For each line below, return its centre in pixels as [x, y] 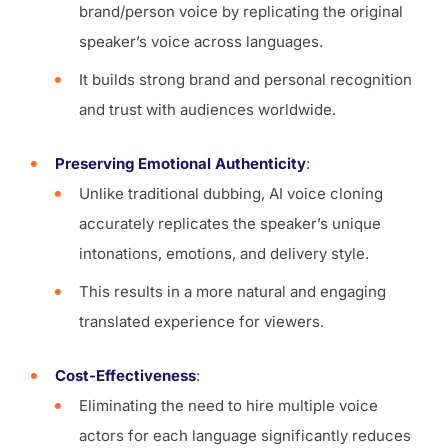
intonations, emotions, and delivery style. [224, 254]
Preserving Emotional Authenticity [180, 164]
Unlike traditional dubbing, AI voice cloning [231, 194]
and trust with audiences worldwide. [207, 110]
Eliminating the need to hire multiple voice [228, 406]
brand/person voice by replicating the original [241, 12]
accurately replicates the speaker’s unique [230, 224]
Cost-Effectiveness [125, 376]
